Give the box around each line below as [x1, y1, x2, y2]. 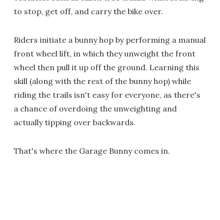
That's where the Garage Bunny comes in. [14, 146, 170, 156]
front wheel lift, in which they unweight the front [14, 49, 195, 58]
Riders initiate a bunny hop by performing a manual [14, 35, 206, 45]
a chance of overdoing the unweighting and [14, 104, 177, 113]
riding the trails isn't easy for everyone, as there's [14, 90, 200, 100]
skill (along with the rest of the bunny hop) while [14, 76, 191, 86]
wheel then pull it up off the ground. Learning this [14, 62, 199, 72]
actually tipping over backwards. [14, 117, 136, 127]
